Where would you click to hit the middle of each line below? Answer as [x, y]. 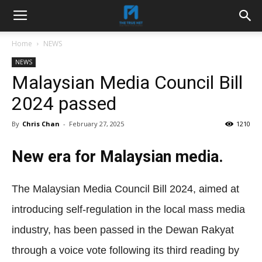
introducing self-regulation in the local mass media [128, 209]
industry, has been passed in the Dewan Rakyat [123, 230]
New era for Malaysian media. [118, 157]
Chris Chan [41, 124]
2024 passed [64, 104]
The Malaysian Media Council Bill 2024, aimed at [125, 189]
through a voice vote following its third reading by [125, 250]
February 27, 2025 [96, 124]
